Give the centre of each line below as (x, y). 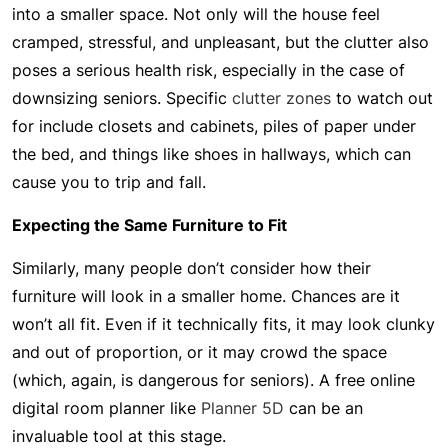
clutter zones (281, 98)
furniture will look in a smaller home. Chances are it (206, 296)
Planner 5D (242, 408)
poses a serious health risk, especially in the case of (208, 70)
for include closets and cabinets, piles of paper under (214, 126)
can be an (323, 408)
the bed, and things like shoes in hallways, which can (211, 154)
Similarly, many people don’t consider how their (191, 268)
